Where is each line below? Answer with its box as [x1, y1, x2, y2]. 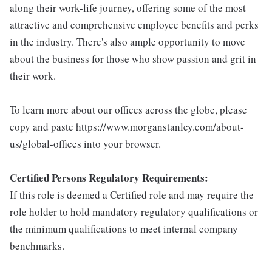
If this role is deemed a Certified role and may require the [10, 188, 254, 202]
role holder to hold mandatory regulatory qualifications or [10, 205, 258, 219]
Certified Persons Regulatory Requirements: [10, 170, 208, 185]
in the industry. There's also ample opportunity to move [10, 35, 245, 49]
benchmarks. [10, 239, 64, 253]
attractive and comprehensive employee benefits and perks [10, 18, 259, 32]
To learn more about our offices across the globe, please [10, 103, 247, 117]
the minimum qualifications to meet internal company [10, 222, 238, 236]
